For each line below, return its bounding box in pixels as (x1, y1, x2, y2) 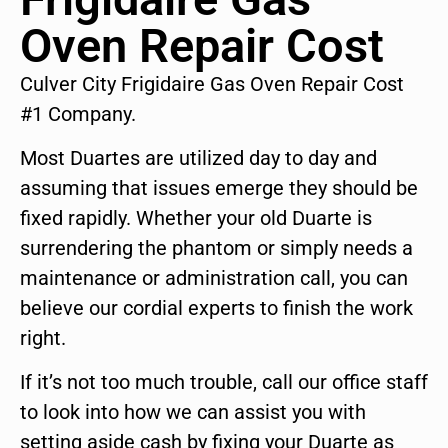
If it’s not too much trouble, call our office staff (20, 370, 428, 395)
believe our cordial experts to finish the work (20, 296, 413, 321)
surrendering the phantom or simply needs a (20, 236, 413, 261)
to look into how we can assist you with (20, 400, 366, 425)
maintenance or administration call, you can (20, 266, 408, 291)
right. (20, 326, 66, 351)
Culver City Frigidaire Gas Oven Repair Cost (20, 71, 404, 96)
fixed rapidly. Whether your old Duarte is (20, 206, 372, 231)
